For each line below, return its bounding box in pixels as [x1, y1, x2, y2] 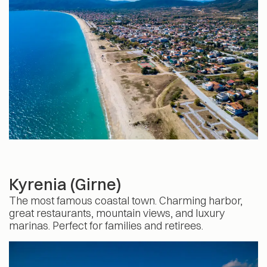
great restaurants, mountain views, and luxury [9, 206, 225, 221]
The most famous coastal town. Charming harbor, [9, 194, 243, 208]
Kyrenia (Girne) [9, 175, 122, 195]
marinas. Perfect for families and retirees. [9, 219, 203, 233]
